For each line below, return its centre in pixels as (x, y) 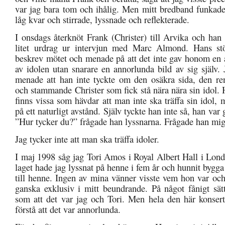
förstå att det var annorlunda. (68, 209)
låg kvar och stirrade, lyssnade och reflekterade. (102, 19)
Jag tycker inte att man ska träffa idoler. (87, 139)
